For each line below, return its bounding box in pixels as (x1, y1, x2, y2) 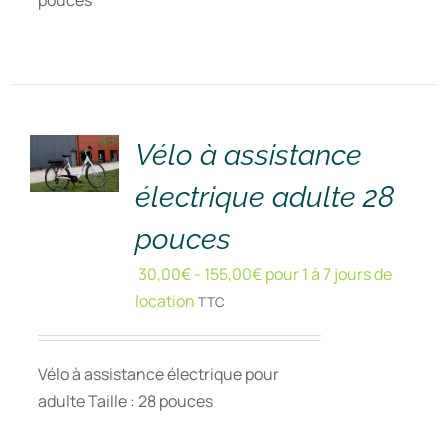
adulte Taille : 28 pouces (37, 390, 213, 412)
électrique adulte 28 (134, 180, 395, 214)
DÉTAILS (44, 122, 105, 142)
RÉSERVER (44, 78, 121, 98)
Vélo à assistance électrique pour (37, 363, 279, 385)
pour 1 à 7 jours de (261, 263, 392, 285)
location (134, 290, 195, 312)
